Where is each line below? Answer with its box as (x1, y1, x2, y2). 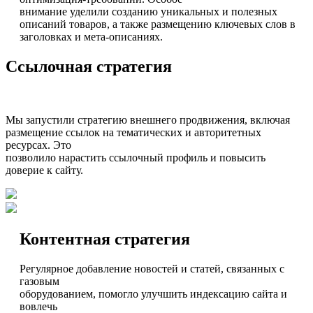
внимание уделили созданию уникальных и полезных (20, 5, 277, 17)
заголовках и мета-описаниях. (20, 30, 163, 43)
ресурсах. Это (6, 138, 71, 151)
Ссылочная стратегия (6, 57, 172, 75)
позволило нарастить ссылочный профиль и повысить (6, 151, 265, 163)
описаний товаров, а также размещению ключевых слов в (20, 17, 296, 30)
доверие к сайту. (6, 163, 83, 176)
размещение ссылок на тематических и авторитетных (6, 126, 261, 138)
